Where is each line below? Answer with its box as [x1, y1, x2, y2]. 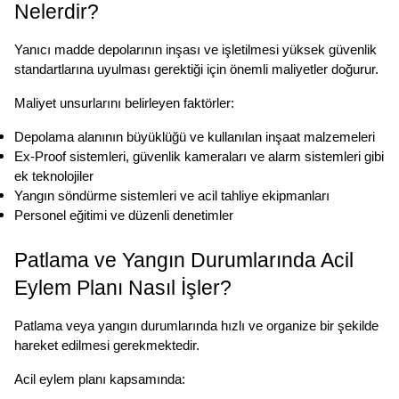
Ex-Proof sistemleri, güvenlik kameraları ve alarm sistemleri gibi [14, 150, 384, 165]
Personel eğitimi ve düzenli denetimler [14, 208, 233, 224]
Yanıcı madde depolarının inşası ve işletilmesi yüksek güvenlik [14, 43, 377, 58]
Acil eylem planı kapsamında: [14, 372, 185, 387]
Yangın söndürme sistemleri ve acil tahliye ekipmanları [14, 189, 330, 204]
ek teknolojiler [14, 169, 94, 184]
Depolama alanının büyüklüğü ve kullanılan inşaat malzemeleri [14, 130, 375, 145]
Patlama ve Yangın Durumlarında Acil [14, 248, 354, 273]
